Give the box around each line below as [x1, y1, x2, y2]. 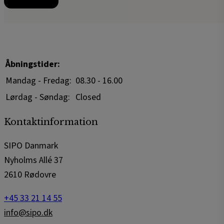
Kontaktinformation [4, 116, 98, 128]
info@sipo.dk [4, 206, 52, 219]
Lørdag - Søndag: [5, 91, 70, 104]
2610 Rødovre [4, 168, 56, 181]
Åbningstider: [5, 58, 60, 71]
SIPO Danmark [4, 139, 58, 152]
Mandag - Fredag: [5, 74, 71, 87]
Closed [75, 91, 101, 104]
